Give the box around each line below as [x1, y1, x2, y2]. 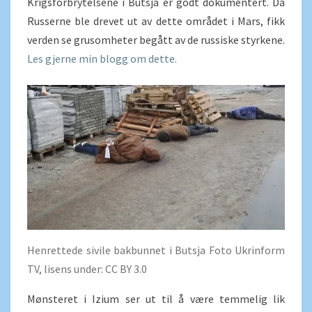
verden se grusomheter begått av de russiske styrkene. [27, 33, 285, 47]
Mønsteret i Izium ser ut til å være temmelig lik [27, 292, 285, 306]
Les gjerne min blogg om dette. [27, 52, 177, 66]
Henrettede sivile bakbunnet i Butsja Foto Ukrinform [27, 243, 285, 258]
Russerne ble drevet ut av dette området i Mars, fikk [27, 14, 285, 29]
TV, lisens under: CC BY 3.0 [27, 262, 147, 276]
